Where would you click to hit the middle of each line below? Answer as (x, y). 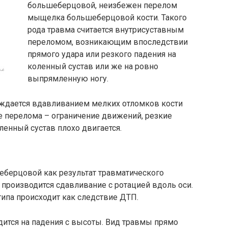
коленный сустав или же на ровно (93, 66)
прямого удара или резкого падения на (102, 54)
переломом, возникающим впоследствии (108, 42)
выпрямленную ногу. (68, 79)
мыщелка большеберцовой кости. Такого (107, 18)
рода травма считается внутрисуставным (106, 30)
